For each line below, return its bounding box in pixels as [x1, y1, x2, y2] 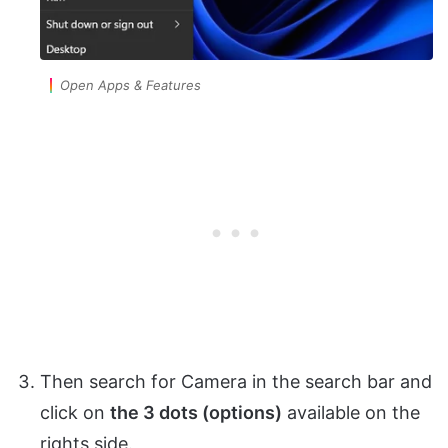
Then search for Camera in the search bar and [40, 370, 432, 392]
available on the [282, 401, 420, 423]
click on [40, 401, 110, 423]
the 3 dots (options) [110, 401, 282, 423]
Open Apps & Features [60, 76, 201, 93]
